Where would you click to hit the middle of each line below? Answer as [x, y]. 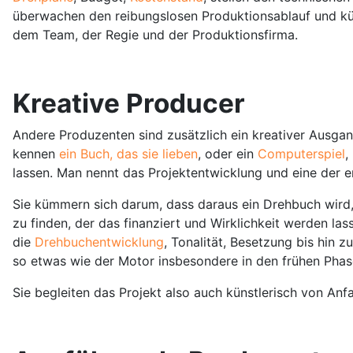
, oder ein [228, 153]
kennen [36, 153]
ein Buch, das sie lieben [128, 153]
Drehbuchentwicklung [99, 242]
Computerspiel [301, 153]
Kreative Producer [129, 103]
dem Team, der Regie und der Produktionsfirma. [155, 34]
